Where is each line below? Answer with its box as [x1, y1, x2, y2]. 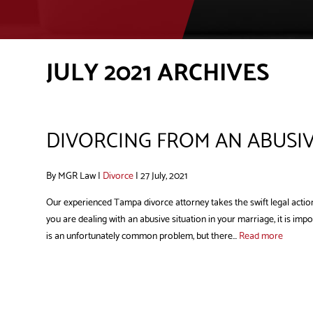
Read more [238, 226, 283, 244]
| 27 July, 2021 [133, 166, 187, 184]
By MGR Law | [45, 166, 103, 184]
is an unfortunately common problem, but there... [45, 226, 239, 244]
